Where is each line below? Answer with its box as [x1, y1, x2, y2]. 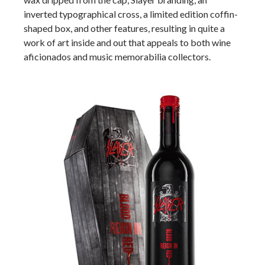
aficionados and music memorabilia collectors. [24, 51, 211, 62]
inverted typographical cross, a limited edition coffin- [24, 8, 238, 20]
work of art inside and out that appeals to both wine [24, 37, 231, 48]
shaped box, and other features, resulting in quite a [24, 22, 225, 34]
